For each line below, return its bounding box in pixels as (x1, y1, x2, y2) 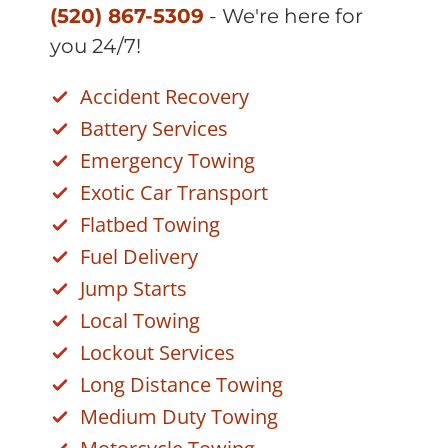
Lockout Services (80, 339, 235, 366)
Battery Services (80, 115, 228, 142)
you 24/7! (50, 34, 141, 58)
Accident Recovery (80, 83, 249, 110)
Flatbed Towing (80, 211, 220, 238)
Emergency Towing (80, 147, 255, 174)
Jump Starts (80, 275, 187, 302)
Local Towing (80, 307, 200, 334)
